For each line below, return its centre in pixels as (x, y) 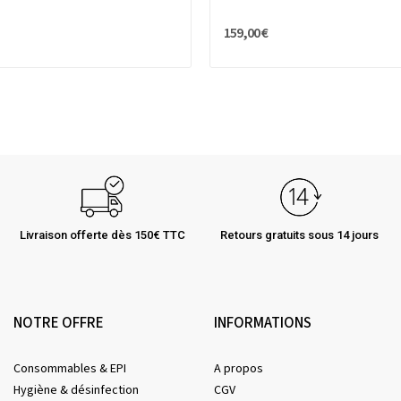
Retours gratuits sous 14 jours (299, 235)
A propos (239, 369)
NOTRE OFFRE (59, 324)
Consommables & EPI (70, 369)
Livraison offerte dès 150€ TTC (102, 235)
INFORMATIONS (263, 324)
